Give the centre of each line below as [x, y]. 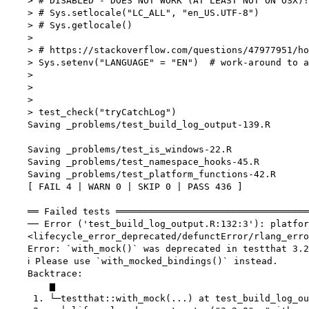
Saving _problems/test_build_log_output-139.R [138, 125]
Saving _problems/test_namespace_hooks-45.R [132, 162]
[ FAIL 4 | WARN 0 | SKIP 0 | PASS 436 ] [124, 187]
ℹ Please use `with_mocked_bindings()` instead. [142, 261]
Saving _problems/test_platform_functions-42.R [141, 175]
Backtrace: [44, 274]
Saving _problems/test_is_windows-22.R [119, 150]
